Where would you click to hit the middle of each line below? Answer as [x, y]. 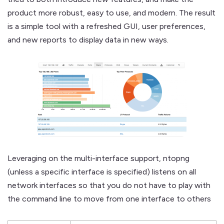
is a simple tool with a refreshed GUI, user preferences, [106, 26]
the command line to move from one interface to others [109, 199]
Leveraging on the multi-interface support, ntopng [98, 158]
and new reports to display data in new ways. [88, 40]
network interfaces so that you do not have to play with [109, 185]
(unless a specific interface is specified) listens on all [102, 172]
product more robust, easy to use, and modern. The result [111, 13]
